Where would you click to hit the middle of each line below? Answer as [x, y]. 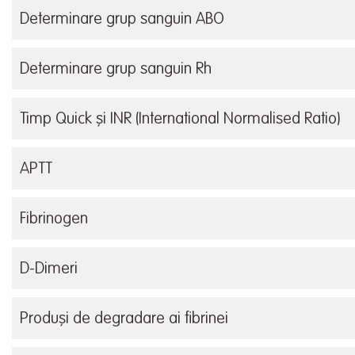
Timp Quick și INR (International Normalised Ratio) [180, 120]
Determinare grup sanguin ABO [122, 20]
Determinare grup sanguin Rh [116, 70]
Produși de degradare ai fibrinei [124, 320]
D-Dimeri [49, 270]
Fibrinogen [54, 220]
